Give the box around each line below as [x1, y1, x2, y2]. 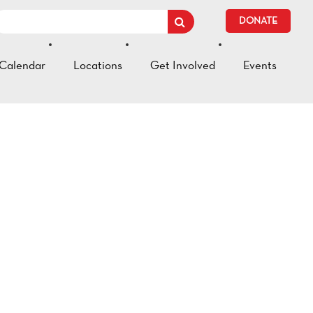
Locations [73, 58, 122, 72]
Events [243, 58, 277, 72]
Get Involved [150, 58, 215, 72]
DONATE [239, 15, 277, 27]
